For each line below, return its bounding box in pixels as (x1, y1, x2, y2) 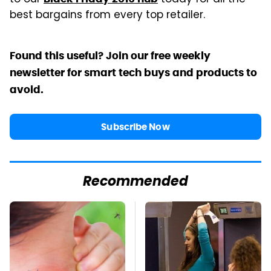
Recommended (83, 171, 188, 194)
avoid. (10, 82, 44, 96)
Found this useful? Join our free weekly (10, 48, 211, 62)
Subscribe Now (101, 120, 170, 132)
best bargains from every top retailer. (10, 7, 205, 24)
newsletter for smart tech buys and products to (10, 65, 257, 79)
